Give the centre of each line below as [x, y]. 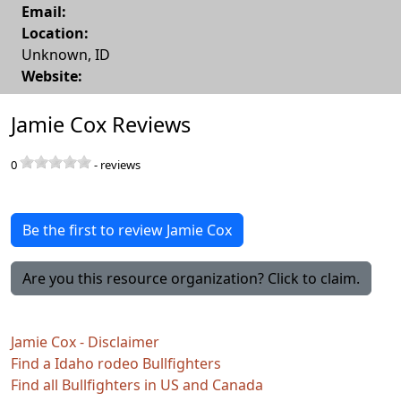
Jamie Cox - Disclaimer [85, 341]
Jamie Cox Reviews [101, 124]
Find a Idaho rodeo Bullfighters [116, 363]
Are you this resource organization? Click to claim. [191, 278]
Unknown [55, 54]
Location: [55, 33]
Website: [52, 76]
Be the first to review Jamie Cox [127, 230]
